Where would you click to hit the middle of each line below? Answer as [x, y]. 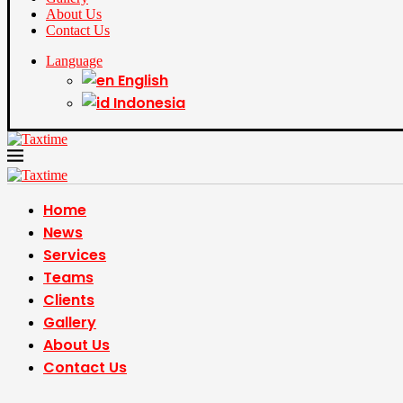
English [143, 81]
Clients [69, 300]
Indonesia [149, 103]
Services [75, 255]
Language [74, 61]
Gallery [70, 322]
